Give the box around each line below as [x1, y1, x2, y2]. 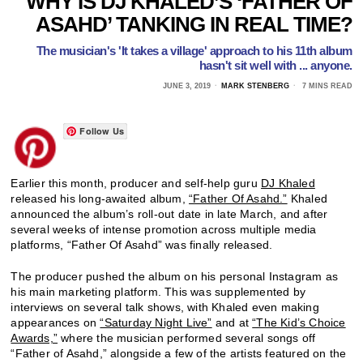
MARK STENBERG [220, 81, 289, 90]
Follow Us [79, 124, 125, 137]
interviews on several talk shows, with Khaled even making [11, 300, 319, 314]
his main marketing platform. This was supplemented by [11, 284, 306, 298]
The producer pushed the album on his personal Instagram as [11, 269, 339, 283]
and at [211, 315, 253, 329]
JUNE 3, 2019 [162, 81, 211, 90]
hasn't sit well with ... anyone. [199, 58, 352, 72]
